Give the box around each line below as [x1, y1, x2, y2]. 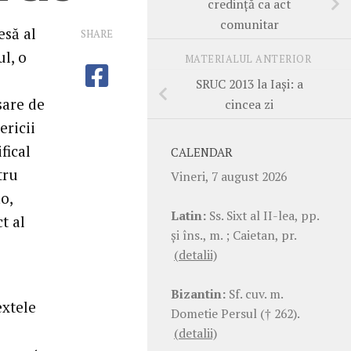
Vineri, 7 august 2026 [171, 167, 287, 185]
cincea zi [225, 95, 273, 113]
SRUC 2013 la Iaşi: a [195, 74, 303, 92]
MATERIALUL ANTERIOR [184, 52, 314, 66]
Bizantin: [171, 284, 226, 302]
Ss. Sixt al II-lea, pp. [206, 206, 319, 224]
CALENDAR [171, 144, 233, 160]
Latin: [171, 206, 206, 224]
